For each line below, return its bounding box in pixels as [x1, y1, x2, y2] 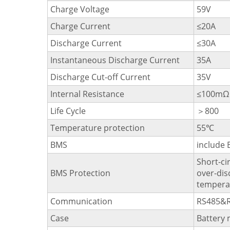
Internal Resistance [50, 88, 124, 100]
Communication [50, 196, 112, 207]
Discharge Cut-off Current [50, 71, 150, 83]
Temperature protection [50, 122, 145, 133]
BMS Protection [50, 167, 110, 179]
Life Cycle [50, 105, 86, 117]
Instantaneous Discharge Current [50, 54, 180, 66]
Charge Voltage [50, 4, 109, 15]
